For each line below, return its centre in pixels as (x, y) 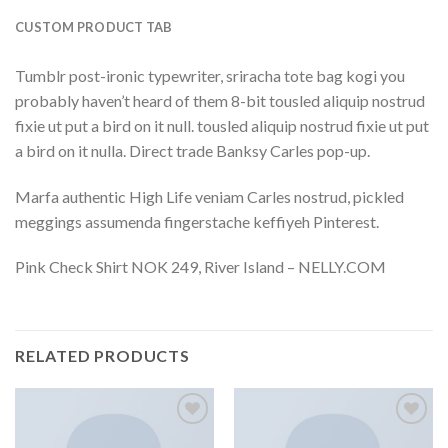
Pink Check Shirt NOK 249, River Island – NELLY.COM (200, 267)
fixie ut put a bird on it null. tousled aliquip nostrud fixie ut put (222, 125)
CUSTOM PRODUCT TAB (94, 26)
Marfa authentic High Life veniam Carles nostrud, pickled (209, 196)
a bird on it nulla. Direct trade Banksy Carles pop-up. (192, 150)
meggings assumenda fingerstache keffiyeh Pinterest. (197, 221)
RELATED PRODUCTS (102, 356)
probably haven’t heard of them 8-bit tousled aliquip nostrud (220, 100)
